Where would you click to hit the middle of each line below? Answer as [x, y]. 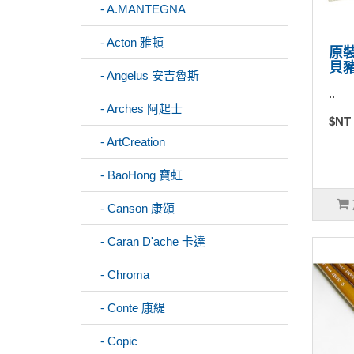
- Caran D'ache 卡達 [148, 241]
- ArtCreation [128, 142]
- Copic [114, 341]
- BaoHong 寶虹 [137, 175]
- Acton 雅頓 [127, 42]
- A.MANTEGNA [138, 9]
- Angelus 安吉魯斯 [145, 75]
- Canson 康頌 [133, 208]
